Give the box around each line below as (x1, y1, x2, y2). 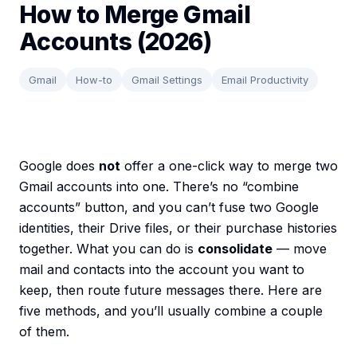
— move (273, 241, 327, 257)
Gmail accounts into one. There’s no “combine (19, 178, 299, 195)
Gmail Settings (131, 73, 202, 87)
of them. (19, 324, 69, 340)
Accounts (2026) (19, 27, 211, 57)
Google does (19, 158, 99, 175)
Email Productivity (222, 73, 308, 87)
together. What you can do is (19, 241, 198, 257)
